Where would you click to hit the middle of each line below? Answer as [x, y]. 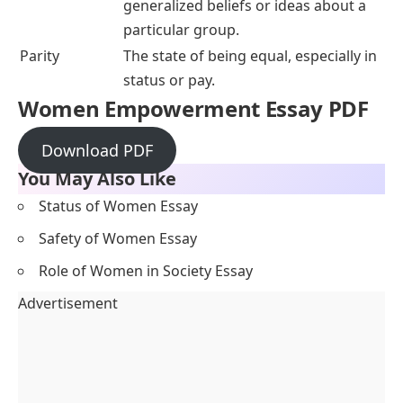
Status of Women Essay [118, 206]
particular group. [181, 29]
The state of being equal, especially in [250, 55]
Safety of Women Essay [118, 239]
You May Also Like [97, 179]
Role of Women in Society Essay [146, 271]
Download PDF [97, 151]
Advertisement [68, 304]
